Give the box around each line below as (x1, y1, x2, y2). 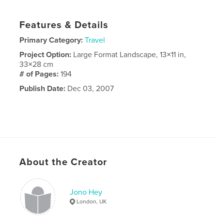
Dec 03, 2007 (65, 83, 114, 93)
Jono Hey (70, 187, 103, 197)
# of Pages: (19, 69, 61, 79)
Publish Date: (19, 83, 66, 93)
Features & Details (19, 19, 109, 31)
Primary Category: (19, 35, 83, 45)
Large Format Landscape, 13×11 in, (73, 49, 186, 60)
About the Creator (19, 156, 108, 168)
